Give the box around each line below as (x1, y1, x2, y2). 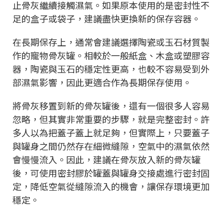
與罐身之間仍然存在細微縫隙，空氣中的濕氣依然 (12, 139, 210, 152)
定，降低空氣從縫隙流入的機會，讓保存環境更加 (12, 179, 210, 193)
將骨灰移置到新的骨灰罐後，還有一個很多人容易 (12, 99, 210, 112)
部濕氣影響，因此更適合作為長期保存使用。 (12, 75, 192, 89)
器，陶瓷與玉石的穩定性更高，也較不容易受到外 (12, 62, 210, 75)
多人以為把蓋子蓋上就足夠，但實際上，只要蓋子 (12, 125, 210, 139)
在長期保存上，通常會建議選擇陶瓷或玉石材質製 (12, 35, 210, 48)
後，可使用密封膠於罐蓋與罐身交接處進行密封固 (12, 166, 210, 179)
